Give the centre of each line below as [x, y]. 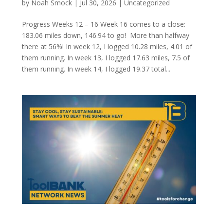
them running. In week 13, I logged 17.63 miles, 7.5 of [106, 58]
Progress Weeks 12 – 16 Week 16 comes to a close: [103, 24]
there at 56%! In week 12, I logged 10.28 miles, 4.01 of [107, 47]
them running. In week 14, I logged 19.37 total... [96, 69]
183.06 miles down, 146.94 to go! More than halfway [105, 36]
